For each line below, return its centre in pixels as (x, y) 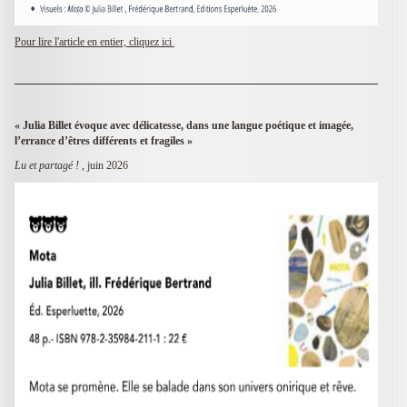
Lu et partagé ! (48, 165)
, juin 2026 (105, 165)
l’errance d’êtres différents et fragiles (101, 140)
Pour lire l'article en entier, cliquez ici (94, 41)
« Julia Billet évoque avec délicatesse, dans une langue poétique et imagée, (184, 125)
